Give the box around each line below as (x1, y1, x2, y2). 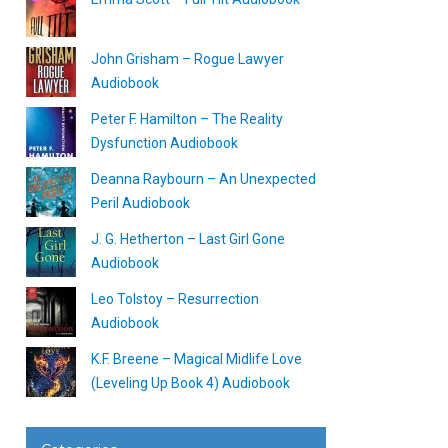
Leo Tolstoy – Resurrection (91, 291, 259, 307)
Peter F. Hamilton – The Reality (91, 111, 283, 127)
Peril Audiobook (91, 195, 190, 211)
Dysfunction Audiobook (91, 135, 238, 151)
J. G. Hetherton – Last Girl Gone (91, 231, 285, 247)
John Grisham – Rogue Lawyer (91, 51, 284, 67)
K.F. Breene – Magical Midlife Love (91, 351, 302, 367)
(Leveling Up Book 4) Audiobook (91, 375, 290, 391)
